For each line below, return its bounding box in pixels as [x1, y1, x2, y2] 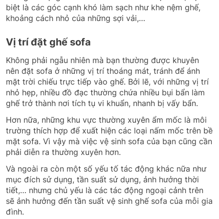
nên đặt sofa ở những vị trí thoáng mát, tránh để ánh [6, 66, 200, 76]
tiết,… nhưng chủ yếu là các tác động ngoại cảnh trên [6, 185, 203, 195]
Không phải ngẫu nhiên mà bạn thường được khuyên [6, 55, 199, 65]
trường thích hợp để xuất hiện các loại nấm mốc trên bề [6, 125, 213, 135]
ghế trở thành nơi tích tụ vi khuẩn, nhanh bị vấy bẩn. [6, 98, 198, 108]
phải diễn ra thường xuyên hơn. [6, 147, 121, 157]
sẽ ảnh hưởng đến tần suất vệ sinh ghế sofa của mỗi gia [6, 196, 213, 206]
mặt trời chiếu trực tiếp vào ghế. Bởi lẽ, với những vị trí [6, 76, 209, 87]
